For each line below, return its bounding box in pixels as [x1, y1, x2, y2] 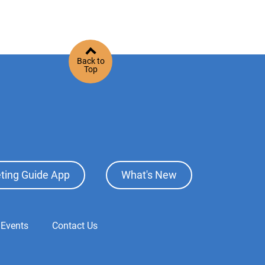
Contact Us [52, 219, 98, 231]
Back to [76, 56, 105, 66]
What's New [121, 169, 177, 181]
